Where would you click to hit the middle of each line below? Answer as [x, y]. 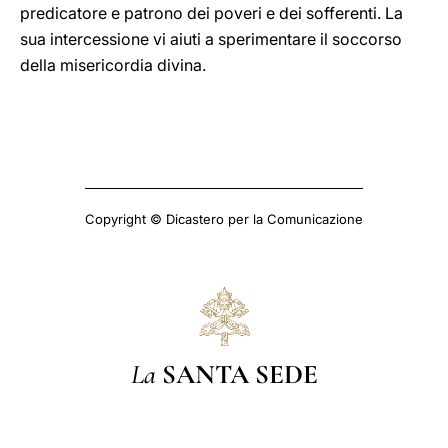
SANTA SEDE [239, 374]
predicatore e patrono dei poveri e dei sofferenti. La [211, 13]
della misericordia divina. [113, 65]
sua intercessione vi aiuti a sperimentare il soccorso [211, 39]
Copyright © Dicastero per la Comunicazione [224, 219]
